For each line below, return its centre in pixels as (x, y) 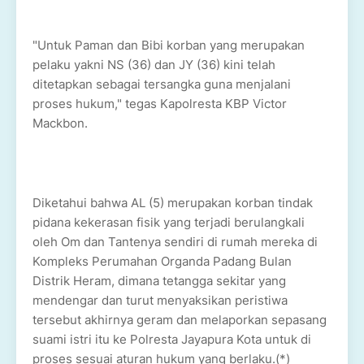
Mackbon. (62, 123)
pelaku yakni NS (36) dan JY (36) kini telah (154, 65)
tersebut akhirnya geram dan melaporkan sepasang (180, 320)
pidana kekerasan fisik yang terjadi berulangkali (169, 222)
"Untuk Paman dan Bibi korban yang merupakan (169, 45)
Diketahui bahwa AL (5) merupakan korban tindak (173, 203)
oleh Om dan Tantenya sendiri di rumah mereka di (175, 242)
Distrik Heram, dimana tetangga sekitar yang (159, 281)
